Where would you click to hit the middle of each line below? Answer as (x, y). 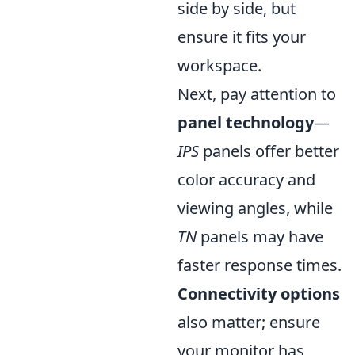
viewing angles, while (255, 208)
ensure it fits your (242, 37)
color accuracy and (246, 179)
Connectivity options (259, 294)
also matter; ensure (249, 322)
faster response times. (260, 265)
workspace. (219, 65)
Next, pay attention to (257, 94)
